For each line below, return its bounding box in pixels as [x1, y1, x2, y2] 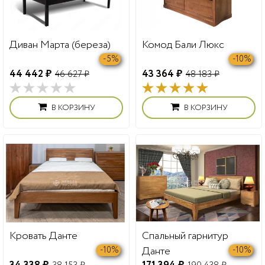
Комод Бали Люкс [142, 37, 224, 53]
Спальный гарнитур [142, 228, 228, 244]
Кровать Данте [9, 228, 77, 244]
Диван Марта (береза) [9, 37, 111, 53]
